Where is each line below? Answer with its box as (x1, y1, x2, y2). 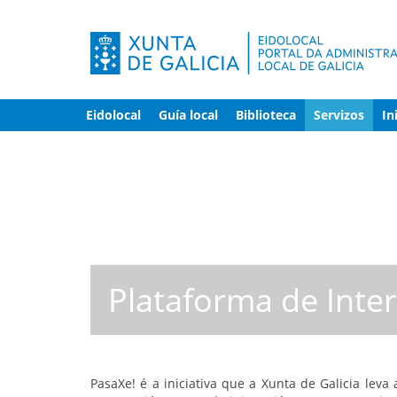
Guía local (159, 106, 218, 123)
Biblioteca (236, 106, 296, 123)
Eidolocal (86, 106, 141, 123)
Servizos (314, 106, 364, 123)
